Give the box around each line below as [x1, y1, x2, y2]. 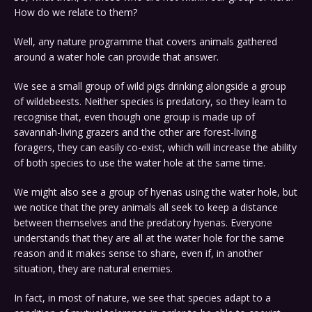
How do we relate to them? [14, 6, 137, 19]
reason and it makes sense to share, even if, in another [14, 247, 263, 260]
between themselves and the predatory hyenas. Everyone [14, 216, 272, 230]
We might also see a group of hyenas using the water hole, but [14, 185, 297, 199]
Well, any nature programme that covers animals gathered [14, 35, 277, 49]
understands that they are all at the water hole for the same [14, 231, 284, 245]
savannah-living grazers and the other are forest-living [14, 125, 256, 139]
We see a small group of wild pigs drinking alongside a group [14, 79, 286, 93]
